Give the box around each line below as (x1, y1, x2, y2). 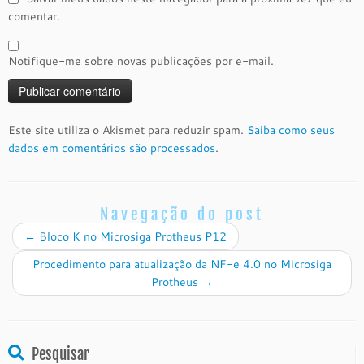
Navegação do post (100, 205, 264, 224)
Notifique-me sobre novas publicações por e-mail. (8, 53, 274, 69)
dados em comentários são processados (8, 140, 215, 156)
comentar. (8, 8, 60, 24)
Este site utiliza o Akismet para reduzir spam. (8, 122, 247, 138)
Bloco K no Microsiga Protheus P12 (36, 228, 227, 245)
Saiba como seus (247, 122, 335, 138)
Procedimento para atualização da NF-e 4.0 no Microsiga (32, 256, 331, 272)
